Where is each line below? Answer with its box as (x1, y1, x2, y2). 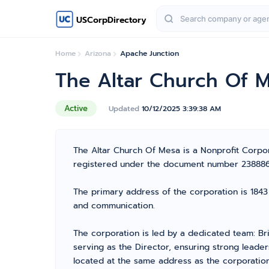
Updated (109, 103, 142, 114)
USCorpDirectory (76, 13, 147, 26)
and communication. (73, 199, 155, 212)
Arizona (85, 48, 111, 59)
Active (64, 103, 88, 114)
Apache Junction (120, 48, 179, 59)
